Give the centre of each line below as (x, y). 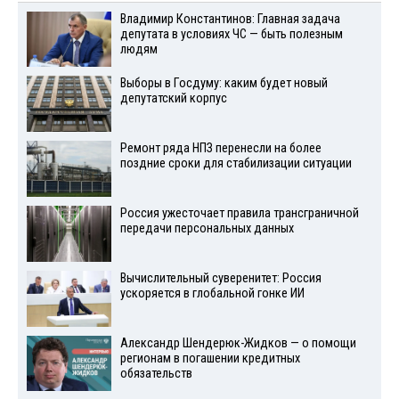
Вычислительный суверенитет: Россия (220, 278)
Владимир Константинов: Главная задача (230, 19)
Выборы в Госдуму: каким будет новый (224, 84)
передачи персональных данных (207, 229)
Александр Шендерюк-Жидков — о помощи (238, 343)
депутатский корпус (173, 99)
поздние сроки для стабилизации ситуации (236, 164)
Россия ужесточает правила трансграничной (239, 214)
